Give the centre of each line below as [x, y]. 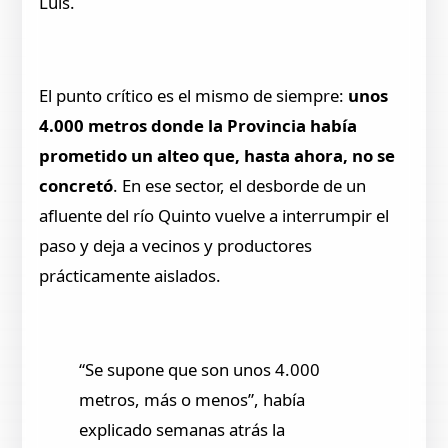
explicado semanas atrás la [182, 429]
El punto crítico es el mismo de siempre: [194, 96]
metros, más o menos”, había [192, 399]
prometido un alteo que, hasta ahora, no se [217, 156]
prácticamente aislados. [130, 276]
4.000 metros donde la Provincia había [198, 126]
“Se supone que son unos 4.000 [200, 369]
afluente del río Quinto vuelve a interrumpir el [214, 216]
